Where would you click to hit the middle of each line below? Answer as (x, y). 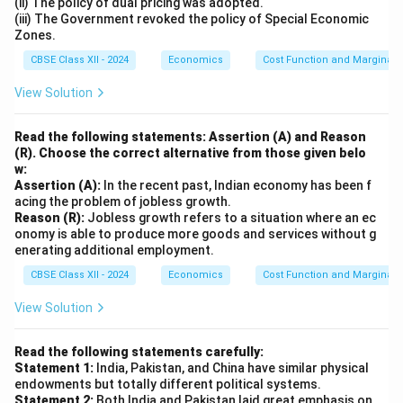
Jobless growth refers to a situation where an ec (230, 218)
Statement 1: (54, 368)
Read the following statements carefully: (139, 352)
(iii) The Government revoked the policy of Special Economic (192, 19)
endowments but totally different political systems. (169, 384)
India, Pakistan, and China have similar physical (231, 368)
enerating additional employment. (114, 250)
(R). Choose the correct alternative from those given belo (190, 153)
